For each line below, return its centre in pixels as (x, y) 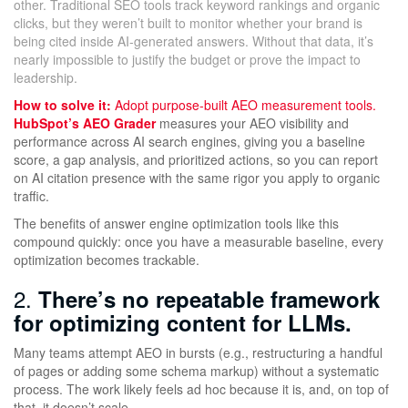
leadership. (46, 77)
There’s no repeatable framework (209, 298)
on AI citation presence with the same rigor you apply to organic (197, 177)
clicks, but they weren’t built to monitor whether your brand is (188, 22)
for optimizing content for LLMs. (183, 322)
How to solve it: (62, 104)
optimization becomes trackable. (107, 259)
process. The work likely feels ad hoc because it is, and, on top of (201, 388)
